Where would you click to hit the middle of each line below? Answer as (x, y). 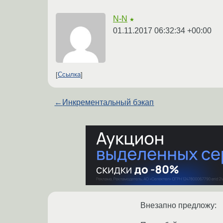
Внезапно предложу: (178, 205)
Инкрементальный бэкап (108, 102)
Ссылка (69, 75)
